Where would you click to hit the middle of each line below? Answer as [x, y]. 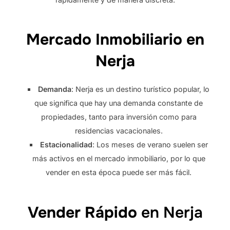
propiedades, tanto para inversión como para [119, 117]
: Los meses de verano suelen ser [150, 145]
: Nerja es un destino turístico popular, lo [141, 89]
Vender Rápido [82, 213]
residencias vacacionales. [119, 131]
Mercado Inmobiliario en [115, 40]
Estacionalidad [66, 145]
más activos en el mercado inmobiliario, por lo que [119, 159]
